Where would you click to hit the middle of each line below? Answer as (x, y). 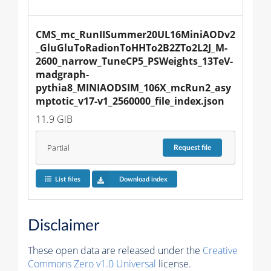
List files (67, 179)
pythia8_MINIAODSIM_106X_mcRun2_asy (133, 88)
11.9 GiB (54, 119)
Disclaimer (64, 225)
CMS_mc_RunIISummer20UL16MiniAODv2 (135, 35)
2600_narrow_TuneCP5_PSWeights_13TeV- (134, 61)
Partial (58, 148)
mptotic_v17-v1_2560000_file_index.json (130, 101)
